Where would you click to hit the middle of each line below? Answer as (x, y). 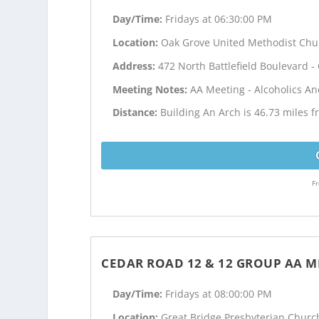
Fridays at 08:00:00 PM (219, 294)
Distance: (137, 113)
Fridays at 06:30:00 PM (219, 19)
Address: (136, 66)
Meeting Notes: (152, 89)
